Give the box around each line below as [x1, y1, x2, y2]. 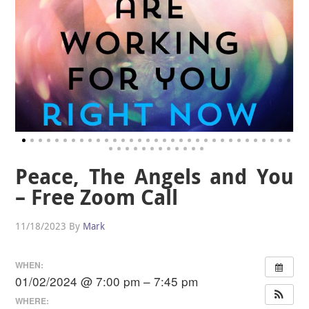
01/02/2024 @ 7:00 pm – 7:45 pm [15, 272, 199, 290]
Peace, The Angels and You [15, 161, 294, 190]
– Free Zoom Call [15, 182, 179, 211]
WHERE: [15, 294, 50, 307]
